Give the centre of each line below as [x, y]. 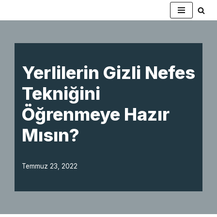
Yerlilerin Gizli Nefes [108, 73]
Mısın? [51, 135]
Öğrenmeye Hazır [96, 114]
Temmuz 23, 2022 [50, 166]
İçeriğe [19, 26]
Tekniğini [61, 93]
